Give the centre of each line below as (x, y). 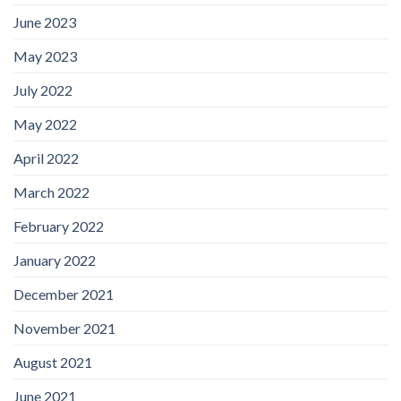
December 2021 (64, 294)
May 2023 (45, 56)
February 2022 (59, 226)
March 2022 (51, 192)
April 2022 (46, 158)
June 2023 (45, 22)
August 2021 (53, 363)
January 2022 (55, 260)
